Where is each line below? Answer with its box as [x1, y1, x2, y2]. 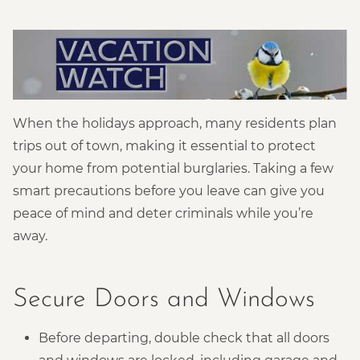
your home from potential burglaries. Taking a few [13, 160, 333, 176]
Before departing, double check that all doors [39, 329, 329, 346]
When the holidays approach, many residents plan [13, 115, 337, 131]
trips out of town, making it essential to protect [13, 137, 316, 153]
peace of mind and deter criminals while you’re [13, 205, 313, 221]
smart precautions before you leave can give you [13, 182, 325, 198]
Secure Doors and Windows [13, 286, 315, 313]
